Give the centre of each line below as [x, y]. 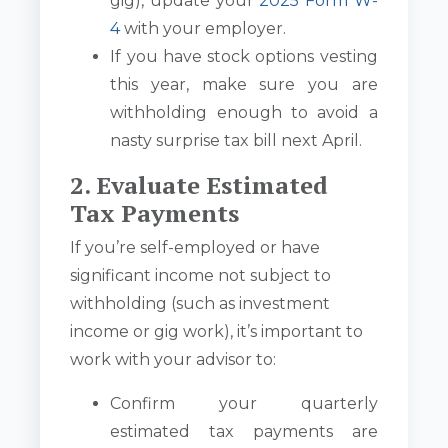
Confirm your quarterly [244, 404]
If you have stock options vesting [244, 57]
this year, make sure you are [244, 85]
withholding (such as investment [200, 304]
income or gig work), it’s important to [217, 332]
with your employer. [203, 29]
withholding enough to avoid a [244, 113]
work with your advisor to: [173, 360]
